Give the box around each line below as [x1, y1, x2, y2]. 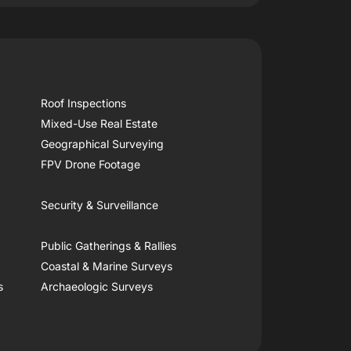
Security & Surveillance [40, 198, 158, 212]
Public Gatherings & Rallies [40, 239, 176, 252]
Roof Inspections [40, 96, 126, 110]
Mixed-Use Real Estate [40, 117, 157, 130]
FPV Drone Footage [40, 157, 140, 171]
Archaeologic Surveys [40, 280, 153, 293]
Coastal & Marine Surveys [40, 259, 172, 273]
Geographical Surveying [40, 137, 164, 150]
